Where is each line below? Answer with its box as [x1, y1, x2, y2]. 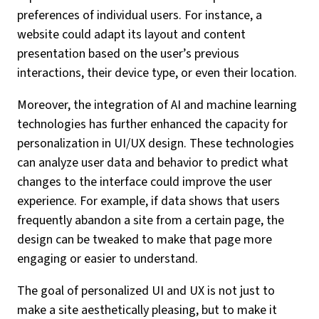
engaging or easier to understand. [17, 250, 198, 268]
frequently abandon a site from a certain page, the [17, 211, 284, 229]
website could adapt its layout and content [17, 26, 246, 43]
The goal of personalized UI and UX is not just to [17, 282, 275, 300]
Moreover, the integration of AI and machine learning [17, 96, 297, 114]
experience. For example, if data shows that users [17, 192, 280, 210]
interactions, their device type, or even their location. [17, 64, 297, 82]
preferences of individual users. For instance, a [17, 6, 262, 24]
